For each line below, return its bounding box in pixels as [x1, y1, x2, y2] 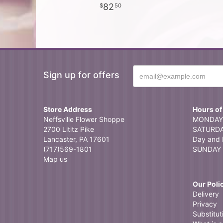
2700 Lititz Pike [43, 125, 94, 133]
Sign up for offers [43, 70, 119, 80]
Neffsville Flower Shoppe [43, 115, 124, 123]
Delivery [193, 190, 219, 198]
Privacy [193, 200, 217, 208]
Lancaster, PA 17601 [43, 135, 110, 143]
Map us [43, 155, 67, 163]
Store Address [43, 105, 92, 113]
